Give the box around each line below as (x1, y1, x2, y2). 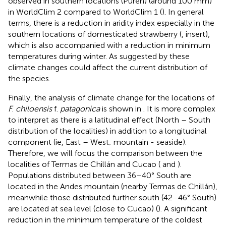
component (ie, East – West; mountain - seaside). (8, 137, 187, 147)
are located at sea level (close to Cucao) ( (8, 203, 158, 213)
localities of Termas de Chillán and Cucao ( (8, 159, 160, 169)
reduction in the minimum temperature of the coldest (8, 214, 202, 224)
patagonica (60, 103, 100, 114)
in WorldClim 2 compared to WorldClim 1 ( (8, 7, 162, 17)
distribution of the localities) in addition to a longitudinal (8, 126, 207, 136)
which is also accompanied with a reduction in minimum (8, 40, 210, 50)
